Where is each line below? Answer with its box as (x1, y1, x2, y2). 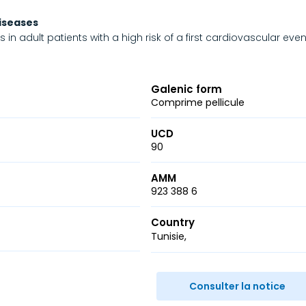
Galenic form (151, 82, 223, 96)
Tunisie (151, 229, 185, 243)
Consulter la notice (189, 279, 286, 293)
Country (151, 215, 195, 229)
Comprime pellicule (151, 96, 245, 109)
